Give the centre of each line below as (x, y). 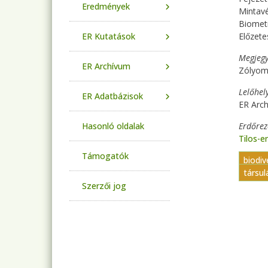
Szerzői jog (104, 186)
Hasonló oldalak (113, 126)
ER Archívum (106, 66)
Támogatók (105, 156)
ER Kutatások (109, 36)
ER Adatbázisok (112, 96)
